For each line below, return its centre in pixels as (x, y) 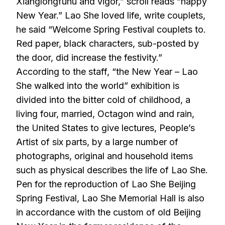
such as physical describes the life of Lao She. (112, 170)
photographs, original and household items (104, 156)
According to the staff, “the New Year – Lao (107, 72)
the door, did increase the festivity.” (89, 58)
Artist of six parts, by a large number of (97, 142)
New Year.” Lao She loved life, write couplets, (111, 15)
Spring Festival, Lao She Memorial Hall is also (110, 198)
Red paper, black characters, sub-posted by (107, 43)
